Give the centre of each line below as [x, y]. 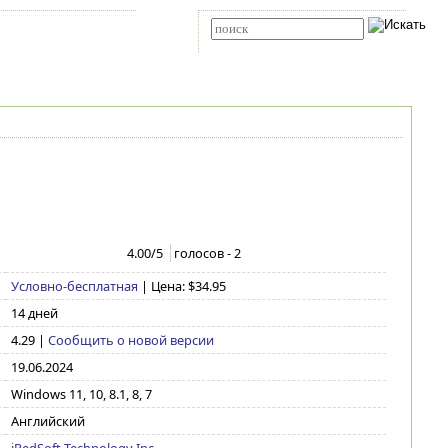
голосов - [204, 253]
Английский [47, 421]
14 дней [34, 313]
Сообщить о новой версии [130, 340]
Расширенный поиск [257, 46]
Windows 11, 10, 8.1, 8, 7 [81, 394]
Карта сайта [45, 29]
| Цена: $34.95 [183, 286]
